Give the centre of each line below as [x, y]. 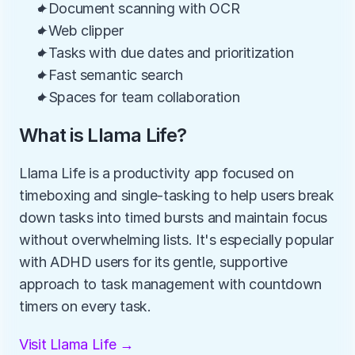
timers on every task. [85, 306]
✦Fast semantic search [110, 75]
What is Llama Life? [103, 135]
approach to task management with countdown [170, 284]
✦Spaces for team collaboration [138, 97]
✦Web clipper [80, 31]
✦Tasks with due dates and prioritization [165, 53]
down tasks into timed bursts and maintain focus [174, 218]
